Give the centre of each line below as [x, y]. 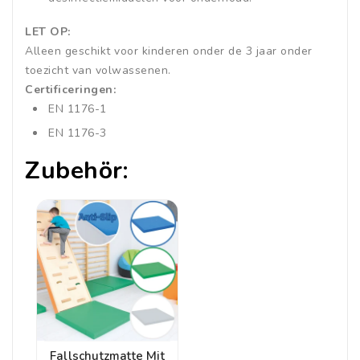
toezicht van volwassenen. [98, 71]
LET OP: [48, 32]
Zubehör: [76, 171]
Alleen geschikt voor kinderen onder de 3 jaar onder [169, 51]
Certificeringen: [70, 90]
